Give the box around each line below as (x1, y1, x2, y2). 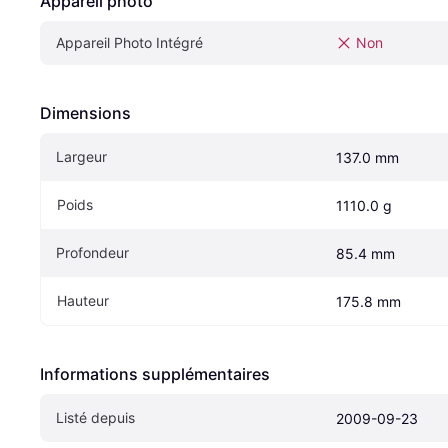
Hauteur (57, 291, 109, 309)
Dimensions (40, 102, 131, 123)
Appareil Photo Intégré (56, 33, 203, 51)
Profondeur (56, 243, 129, 261)
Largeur (56, 147, 107, 165)
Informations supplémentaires (40, 363, 270, 384)
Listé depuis (56, 408, 135, 426)
